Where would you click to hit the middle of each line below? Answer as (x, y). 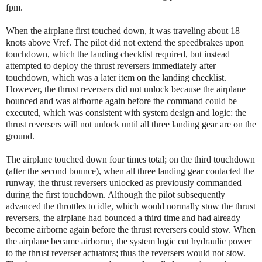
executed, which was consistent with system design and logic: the (126, 112)
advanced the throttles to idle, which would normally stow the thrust (131, 206)
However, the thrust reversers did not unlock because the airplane (126, 89)
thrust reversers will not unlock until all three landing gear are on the (131, 124)
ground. (20, 136)
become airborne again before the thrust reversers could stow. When (131, 229)
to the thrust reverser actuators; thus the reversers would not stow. (126, 253)
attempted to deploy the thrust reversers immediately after (111, 65)
